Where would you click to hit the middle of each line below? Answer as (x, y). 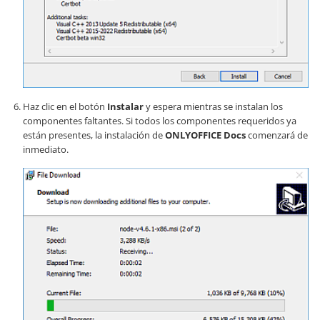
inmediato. (46, 150)
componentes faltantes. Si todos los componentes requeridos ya (160, 121)
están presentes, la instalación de (94, 135)
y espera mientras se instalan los (213, 107)
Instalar (125, 107)
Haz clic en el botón (65, 107)
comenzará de (277, 135)
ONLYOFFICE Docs (205, 135)
